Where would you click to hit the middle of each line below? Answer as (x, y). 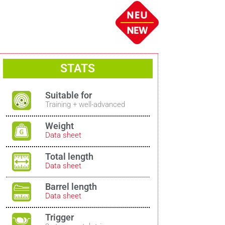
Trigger (60, 217)
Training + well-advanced (85, 105)
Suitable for (69, 95)
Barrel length (71, 187)
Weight (60, 126)
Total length (70, 156)
